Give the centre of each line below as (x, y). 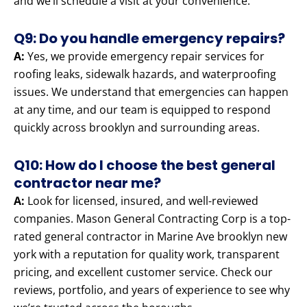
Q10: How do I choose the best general (145, 165)
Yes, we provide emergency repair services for (145, 57)
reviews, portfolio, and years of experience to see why (152, 290)
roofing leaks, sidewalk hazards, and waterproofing (145, 74)
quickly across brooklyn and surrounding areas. (137, 128)
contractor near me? (87, 183)
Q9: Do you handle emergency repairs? (149, 39)
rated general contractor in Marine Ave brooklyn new (150, 237)
